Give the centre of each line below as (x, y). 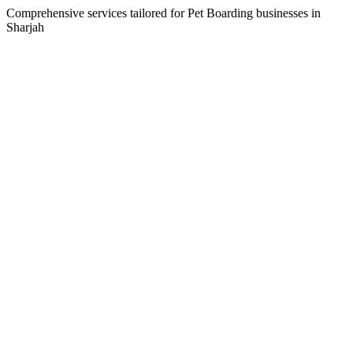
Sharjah (25, 27)
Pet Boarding (220, 13)
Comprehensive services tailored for (97, 13)
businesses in (287, 13)
